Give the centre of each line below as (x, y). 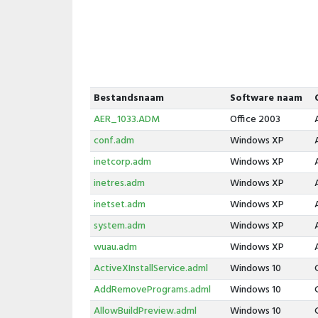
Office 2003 (255, 120)
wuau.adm (115, 247)
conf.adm (114, 141)
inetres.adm (119, 183)
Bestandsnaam (128, 98)
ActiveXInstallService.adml (150, 269)
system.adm (119, 226)
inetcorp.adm (122, 162)
